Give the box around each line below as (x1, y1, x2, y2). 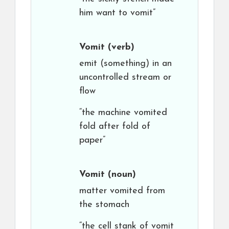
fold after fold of (79, 122, 150, 131)
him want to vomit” (79, 8, 155, 18)
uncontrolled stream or (79, 73, 171, 82)
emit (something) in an (79, 59, 172, 68)
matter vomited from (79, 186, 165, 196)
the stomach (79, 200, 129, 210)
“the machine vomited (79, 108, 167, 118)
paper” (79, 135, 105, 145)
